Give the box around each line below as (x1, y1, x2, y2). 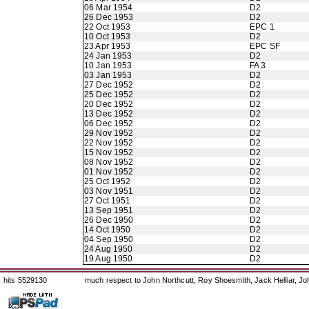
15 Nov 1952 (84, 148, 134, 157)
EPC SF (250, 41, 280, 51)
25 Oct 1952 (84, 177, 131, 186)
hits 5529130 (3, 276, 48, 284)
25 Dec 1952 (84, 90, 134, 99)
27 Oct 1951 (84, 196, 131, 206)
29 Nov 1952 (84, 128, 134, 138)
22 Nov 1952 (84, 138, 134, 148)
